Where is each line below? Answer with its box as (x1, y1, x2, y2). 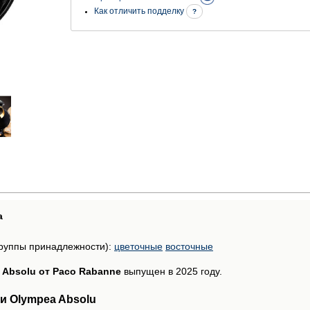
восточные (165, 240, 213, 252)
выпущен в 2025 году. (121, 265, 222, 277)
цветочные (114, 240, 163, 252)
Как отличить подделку (94, 6, 186, 17)
